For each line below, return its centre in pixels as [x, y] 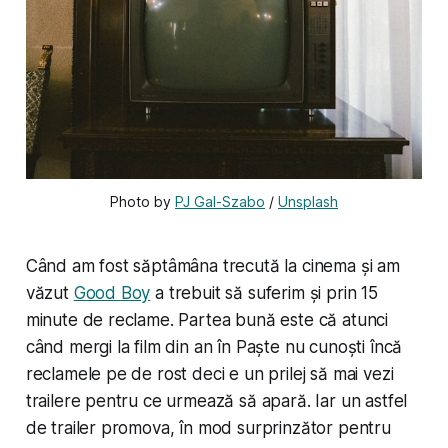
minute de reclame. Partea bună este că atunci [207, 320]
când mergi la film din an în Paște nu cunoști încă [214, 347]
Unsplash [308, 202]
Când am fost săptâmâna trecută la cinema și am [212, 266]
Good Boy [112, 293]
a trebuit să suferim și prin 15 [264, 293]
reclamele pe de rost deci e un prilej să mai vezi [209, 374]
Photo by [142, 202]
